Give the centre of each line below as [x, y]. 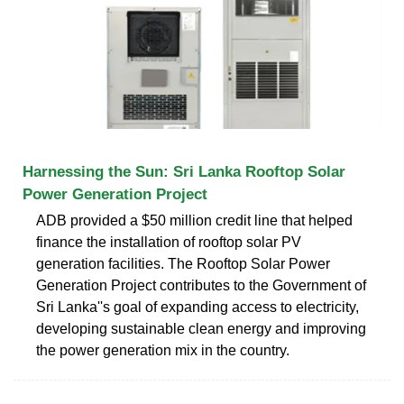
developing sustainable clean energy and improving [201, 328]
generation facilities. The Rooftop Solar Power [183, 263]
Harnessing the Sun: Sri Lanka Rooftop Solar [184, 171]
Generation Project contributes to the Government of [201, 285]
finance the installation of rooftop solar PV [169, 242]
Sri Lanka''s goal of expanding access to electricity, [197, 307]
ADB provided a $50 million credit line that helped [194, 220]
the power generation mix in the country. [163, 350]
